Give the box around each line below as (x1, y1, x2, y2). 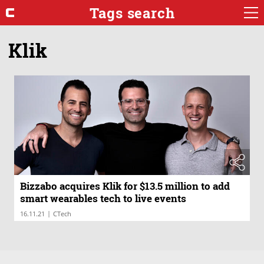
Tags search (89, 3, 175, 22)
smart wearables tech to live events (20, 192, 186, 206)
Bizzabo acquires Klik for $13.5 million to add (20, 179, 230, 193)
